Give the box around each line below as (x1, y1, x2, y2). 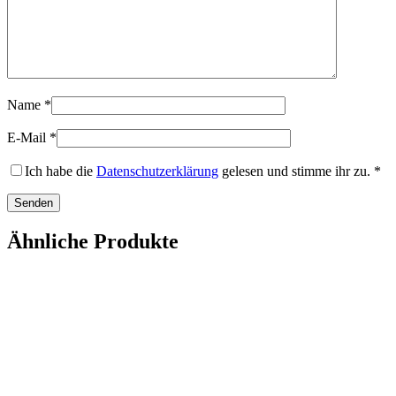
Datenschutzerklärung (96, 164, 218, 179)
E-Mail (7, 130, 49, 146)
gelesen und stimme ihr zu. (218, 164, 370, 179)
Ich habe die (25, 164, 96, 179)
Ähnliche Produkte (7, 230, 179, 254)
